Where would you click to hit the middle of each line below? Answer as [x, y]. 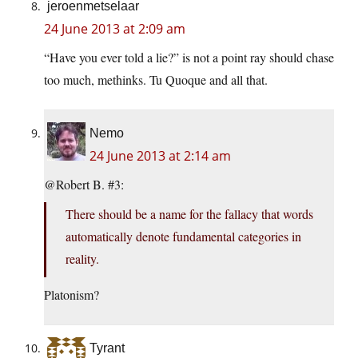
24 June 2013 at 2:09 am [115, 29]
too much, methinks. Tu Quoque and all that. [156, 80]
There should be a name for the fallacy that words [189, 214]
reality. [82, 259]
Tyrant [107, 348]
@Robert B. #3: [84, 185]
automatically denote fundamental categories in [183, 237]
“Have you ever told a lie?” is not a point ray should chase [189, 58]
